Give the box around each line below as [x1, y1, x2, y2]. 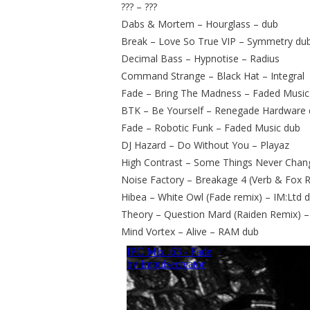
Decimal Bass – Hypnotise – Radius [121, 51, 280, 65]
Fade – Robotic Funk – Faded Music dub [121, 120, 301, 134]
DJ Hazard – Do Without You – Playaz [121, 138, 290, 152]
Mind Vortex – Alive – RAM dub [121, 224, 259, 238]
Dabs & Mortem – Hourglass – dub [121, 17, 279, 30]
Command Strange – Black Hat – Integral [121, 69, 305, 82]
